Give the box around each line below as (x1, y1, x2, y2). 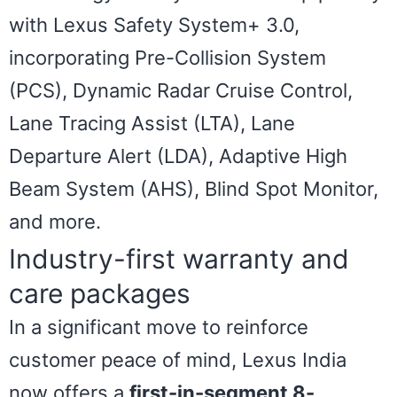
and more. (9, 209, 101, 233)
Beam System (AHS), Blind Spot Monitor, (9, 176, 378, 200)
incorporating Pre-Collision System (9, 45, 326, 69)
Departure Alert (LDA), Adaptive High (9, 144, 347, 167)
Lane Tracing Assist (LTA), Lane (9, 111, 295, 135)
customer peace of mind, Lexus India (9, 348, 346, 372)
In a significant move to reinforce (9, 315, 308, 339)
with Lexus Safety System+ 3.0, (9, 12, 300, 36)
